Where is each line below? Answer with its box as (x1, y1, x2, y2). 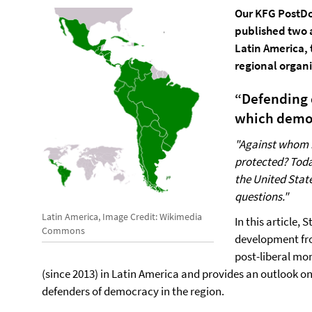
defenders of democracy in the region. (42, 283, 224, 299)
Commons (42, 224, 85, 237)
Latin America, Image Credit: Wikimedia (42, 210, 202, 224)
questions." (234, 189, 288, 204)
